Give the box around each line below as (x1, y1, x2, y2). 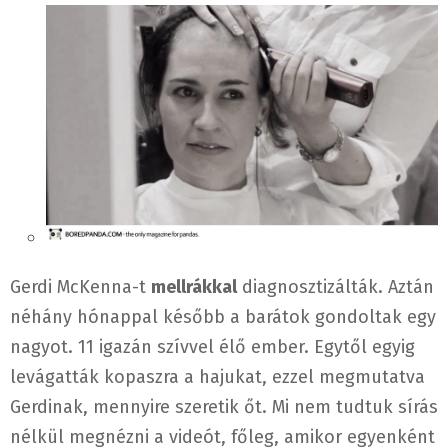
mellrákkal (151, 276, 237, 299)
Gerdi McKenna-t (10, 276, 151, 299)
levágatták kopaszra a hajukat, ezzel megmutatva (10, 366, 425, 389)
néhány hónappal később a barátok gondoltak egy (10, 306, 436, 329)
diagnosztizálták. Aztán (237, 276, 434, 299)
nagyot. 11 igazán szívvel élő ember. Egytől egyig (10, 336, 415, 359)
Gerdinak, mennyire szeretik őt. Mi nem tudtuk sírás (10, 396, 438, 419)
